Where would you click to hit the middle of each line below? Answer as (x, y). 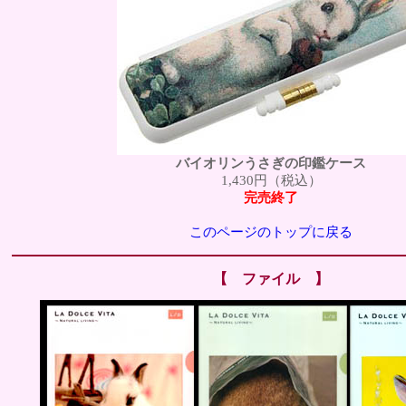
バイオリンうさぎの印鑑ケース (271, 164)
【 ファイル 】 (271, 278)
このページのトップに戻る (271, 232)
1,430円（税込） (271, 181)
